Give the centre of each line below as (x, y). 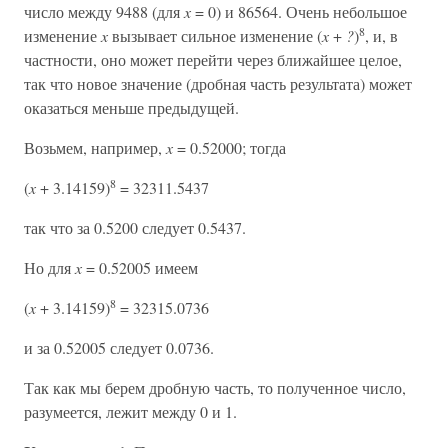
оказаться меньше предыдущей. (131, 107)
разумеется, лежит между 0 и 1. (130, 411)
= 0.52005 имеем (140, 267)
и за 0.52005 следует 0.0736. (119, 347)
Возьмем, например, (95, 147)
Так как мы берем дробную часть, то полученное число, (215, 387)
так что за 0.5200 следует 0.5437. (135, 227)
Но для (49, 267)
